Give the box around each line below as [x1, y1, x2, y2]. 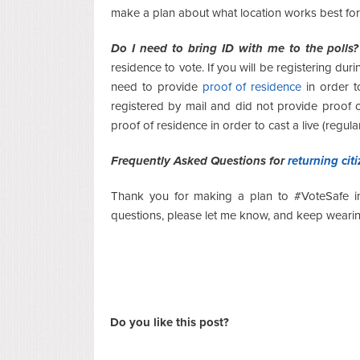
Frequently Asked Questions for [111, 153, 284, 168]
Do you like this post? [110, 314, 229, 329]
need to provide [111, 79, 198, 94]
